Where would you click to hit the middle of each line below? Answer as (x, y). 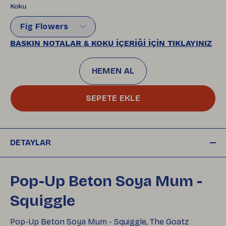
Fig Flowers (44, 26)
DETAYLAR (31, 142)
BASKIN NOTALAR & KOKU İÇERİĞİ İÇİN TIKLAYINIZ (111, 43)
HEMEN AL (113, 71)
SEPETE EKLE (113, 98)
